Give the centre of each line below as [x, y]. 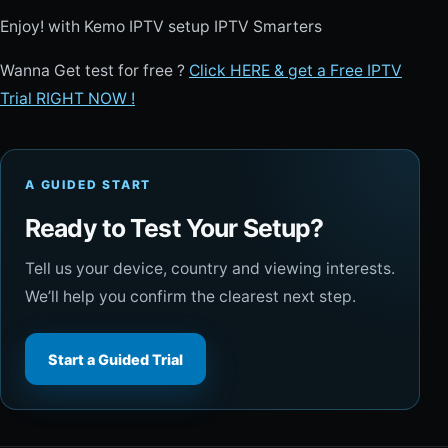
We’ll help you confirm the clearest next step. [190, 297]
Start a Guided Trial [115, 359]
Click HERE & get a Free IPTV [295, 71]
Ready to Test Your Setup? [174, 228]
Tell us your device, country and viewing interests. [210, 269]
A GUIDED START [88, 185]
